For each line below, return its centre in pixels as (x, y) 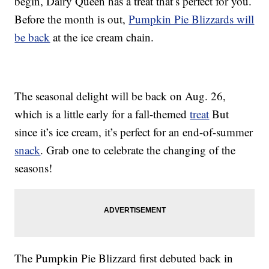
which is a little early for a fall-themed (102, 114)
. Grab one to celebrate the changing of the (138, 150)
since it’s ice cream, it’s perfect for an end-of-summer (134, 132)
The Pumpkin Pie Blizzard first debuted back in (124, 258)
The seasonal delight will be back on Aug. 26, (120, 96)
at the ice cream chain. (102, 37)
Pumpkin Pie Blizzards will (192, 19)
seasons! (34, 168)
